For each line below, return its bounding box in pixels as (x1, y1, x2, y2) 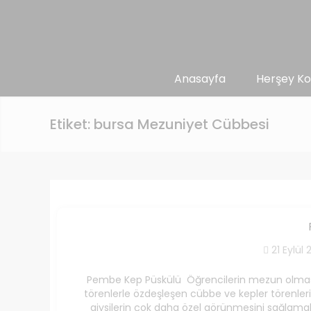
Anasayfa (174, 71, 226, 87)
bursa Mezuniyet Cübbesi (94, 115, 269, 134)
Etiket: (50, 115, 94, 134)
